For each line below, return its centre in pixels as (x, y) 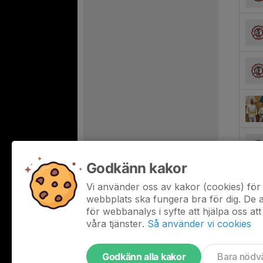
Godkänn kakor (137, 168)
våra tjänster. (115, 224)
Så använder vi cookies (199, 224)
